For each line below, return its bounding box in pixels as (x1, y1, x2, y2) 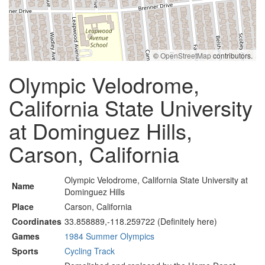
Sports (12, 245, 38, 257)
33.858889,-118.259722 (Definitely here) (64, 215, 217, 227)
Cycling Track (64, 245, 115, 257)
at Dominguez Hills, (9, 115, 192, 146)
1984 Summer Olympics (64, 230, 154, 242)
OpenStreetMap (160, 50, 211, 60)
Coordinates (12, 215, 62, 227)
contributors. (211, 50, 253, 60)
